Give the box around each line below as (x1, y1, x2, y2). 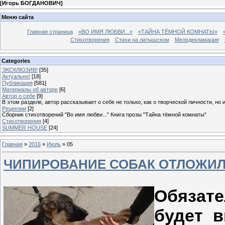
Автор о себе (2, 93, 35, 99)
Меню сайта (2, 14, 34, 20)
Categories (2, 58, 30, 64)
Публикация (2, 80, 33, 86)
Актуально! (2, 73, 30, 80)
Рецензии (2, 105, 26, 112)
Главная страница (27, 28, 73, 35)
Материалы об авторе (2, 86, 58, 93)
